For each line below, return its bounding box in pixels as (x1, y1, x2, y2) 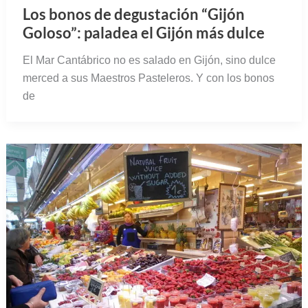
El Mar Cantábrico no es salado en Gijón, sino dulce (22, 54, 276, 67)
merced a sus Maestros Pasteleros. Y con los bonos (22, 72, 274, 85)
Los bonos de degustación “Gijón (22, 5, 245, 24)
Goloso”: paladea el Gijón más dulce (22, 23, 265, 43)
